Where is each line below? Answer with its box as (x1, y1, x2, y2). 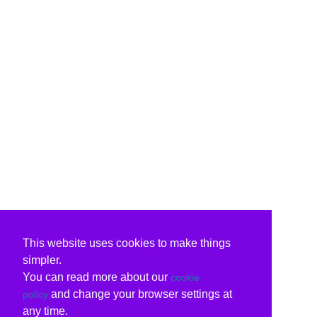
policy (23, 288, 48, 300)
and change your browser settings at (48, 287, 232, 300)
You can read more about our (23, 270, 171, 283)
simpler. (23, 253, 62, 266)
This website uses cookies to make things (23, 236, 231, 249)
